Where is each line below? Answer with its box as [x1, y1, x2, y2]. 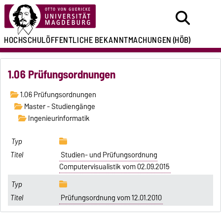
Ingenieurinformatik [26, 112, 90, 125]
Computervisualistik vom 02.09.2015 [59, 161, 170, 173]
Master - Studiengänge [22, 101, 95, 113]
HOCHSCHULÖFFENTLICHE [4, 33, 93, 47]
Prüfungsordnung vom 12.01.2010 [60, 191, 162, 204]
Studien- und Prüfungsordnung [60, 149, 157, 161]
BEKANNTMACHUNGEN [94, 33, 172, 47]
